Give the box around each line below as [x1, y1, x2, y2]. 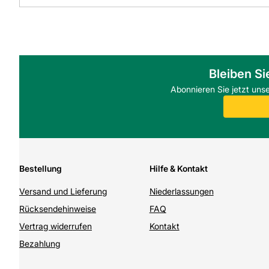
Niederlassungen [149, 186, 214, 197]
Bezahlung [19, 238, 60, 249]
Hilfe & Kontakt [149, 163, 208, 174]
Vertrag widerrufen [19, 221, 92, 232]
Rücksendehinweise [19, 204, 96, 214]
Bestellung [19, 163, 62, 174]
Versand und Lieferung [19, 186, 107, 197]
